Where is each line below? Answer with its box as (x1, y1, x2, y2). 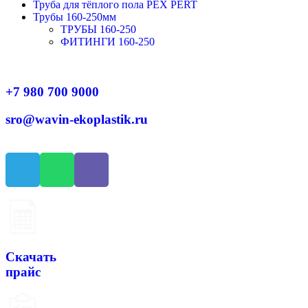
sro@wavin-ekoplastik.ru (5, 112, 148, 127)
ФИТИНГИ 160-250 (60, 36, 155, 47)
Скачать (5, 249, 56, 264)
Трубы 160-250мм (33, 11, 116, 23)
